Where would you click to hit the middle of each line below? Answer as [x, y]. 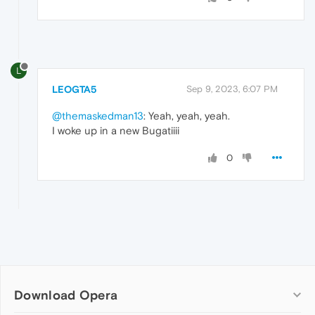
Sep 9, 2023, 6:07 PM [232, 89]
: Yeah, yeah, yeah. [187, 116]
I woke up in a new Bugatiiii [116, 131]
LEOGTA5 [75, 90]
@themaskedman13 [98, 116]
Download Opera [66, 295]
